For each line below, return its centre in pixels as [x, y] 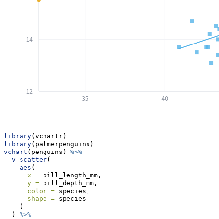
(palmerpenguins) [63, 144]
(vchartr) [49, 136]
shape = [41, 199]
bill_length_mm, [70, 175]
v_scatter [29, 160]
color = [41, 191]
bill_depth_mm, [68, 183]
